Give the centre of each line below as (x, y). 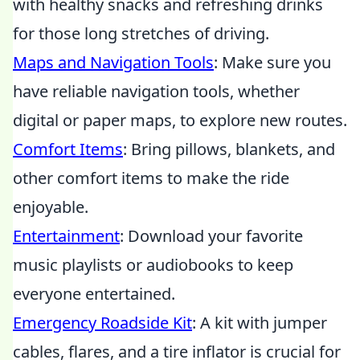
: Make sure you (272, 62)
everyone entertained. (94, 294)
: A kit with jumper (260, 323)
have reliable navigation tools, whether (156, 91)
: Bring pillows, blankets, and (229, 149)
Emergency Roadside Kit (102, 323)
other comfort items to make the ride (151, 178)
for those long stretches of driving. (141, 33)
